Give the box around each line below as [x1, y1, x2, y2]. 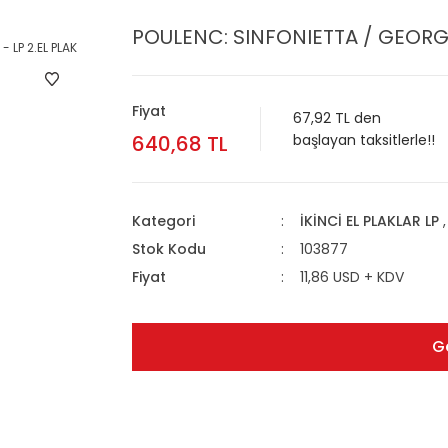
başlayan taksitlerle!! [293, 130, 435, 150]
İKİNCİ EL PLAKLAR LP [299, 211, 439, 231]
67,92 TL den [293, 108, 381, 128]
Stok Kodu [132, 239, 206, 259]
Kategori [132, 211, 195, 231]
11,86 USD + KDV [299, 267, 404, 287]
